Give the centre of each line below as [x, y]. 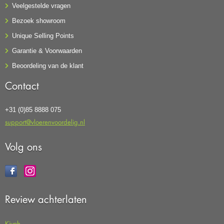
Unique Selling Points [43, 36]
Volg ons [23, 147]
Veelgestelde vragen [41, 6]
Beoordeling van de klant [48, 66]
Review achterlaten [46, 199]
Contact [22, 86]
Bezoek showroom [39, 21]
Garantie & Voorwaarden [47, 51]
